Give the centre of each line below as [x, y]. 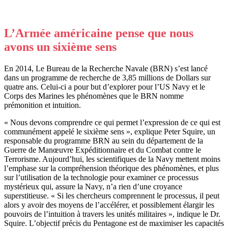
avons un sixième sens [60, 47]
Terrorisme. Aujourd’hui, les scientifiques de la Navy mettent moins [112, 159]
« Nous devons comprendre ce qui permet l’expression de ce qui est [112, 123]
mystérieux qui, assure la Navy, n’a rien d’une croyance [93, 187]
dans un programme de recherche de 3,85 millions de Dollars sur [107, 78]
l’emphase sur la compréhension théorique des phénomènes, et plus [111, 168]
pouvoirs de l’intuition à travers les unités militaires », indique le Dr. [112, 214]
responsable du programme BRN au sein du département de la [104, 141]
